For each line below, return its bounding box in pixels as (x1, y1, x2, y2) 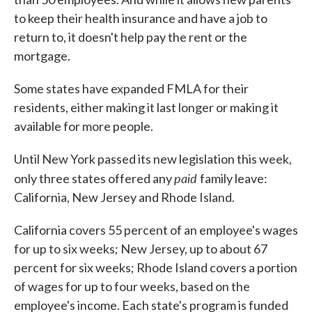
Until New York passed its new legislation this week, (14, 151, 292, 167)
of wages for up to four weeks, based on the (14, 279, 250, 295)
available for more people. (14, 118, 153, 134)
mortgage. (14, 48, 70, 64)
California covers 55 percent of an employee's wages (14, 222, 298, 238)
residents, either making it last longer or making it (14, 100, 279, 116)
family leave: (200, 171, 267, 187)
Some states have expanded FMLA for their (14, 81, 249, 97)
